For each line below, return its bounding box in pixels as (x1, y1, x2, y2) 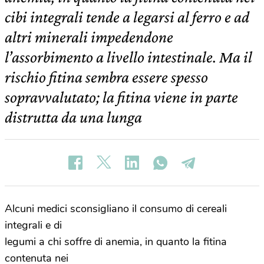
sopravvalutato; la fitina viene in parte (5, 88, 238, 106)
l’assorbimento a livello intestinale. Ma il (5, 48, 252, 66)
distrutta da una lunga (5, 108, 142, 126)
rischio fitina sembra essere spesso (5, 68, 208, 86)
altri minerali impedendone (5, 28, 173, 46)
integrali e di (5, 218, 62, 232)
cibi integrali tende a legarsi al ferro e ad (5, 8, 249, 26)
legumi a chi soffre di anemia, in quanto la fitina (5, 235, 227, 249)
